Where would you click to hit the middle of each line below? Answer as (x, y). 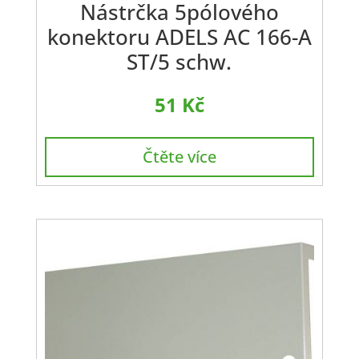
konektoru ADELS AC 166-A (179, 37)
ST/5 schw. (179, 62)
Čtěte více (179, 157)
